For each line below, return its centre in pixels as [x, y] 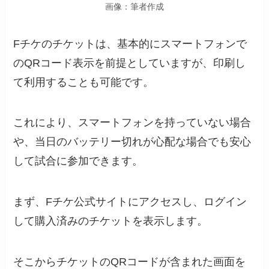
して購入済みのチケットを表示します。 [111, 221]
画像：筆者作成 [134, 6]
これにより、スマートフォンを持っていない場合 [132, 123]
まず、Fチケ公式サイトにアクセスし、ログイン [130, 202]
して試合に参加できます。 [78, 161]
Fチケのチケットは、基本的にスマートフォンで [130, 44]
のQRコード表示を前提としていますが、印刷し [130, 63]
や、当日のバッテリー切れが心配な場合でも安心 [132, 142]
